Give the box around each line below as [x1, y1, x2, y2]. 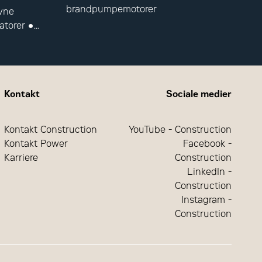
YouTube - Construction [128, 123, 232, 135]
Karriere [4, 151, 38, 163]
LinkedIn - [187, 166, 232, 177]
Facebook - [182, 137, 232, 149]
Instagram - [181, 194, 232, 205]
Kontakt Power [4, 137, 68, 149]
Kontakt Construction [4, 123, 97, 135]
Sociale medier [166, 88, 232, 99]
